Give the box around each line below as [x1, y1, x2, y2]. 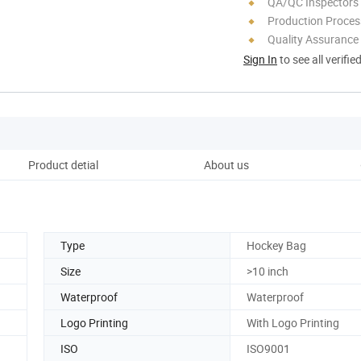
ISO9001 [247, 340, 290, 356]
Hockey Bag [247, 237, 306, 253]
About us [204, 156, 249, 172]
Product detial [27, 156, 98, 172]
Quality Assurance [268, 31, 359, 47]
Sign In [243, 51, 277, 67]
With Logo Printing [247, 314, 339, 330]
